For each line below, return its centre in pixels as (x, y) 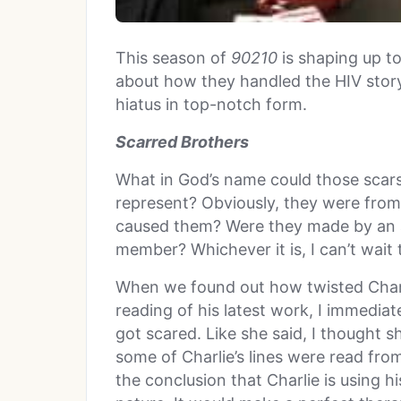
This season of (173, 57)
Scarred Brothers (182, 141)
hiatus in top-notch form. (211, 104)
